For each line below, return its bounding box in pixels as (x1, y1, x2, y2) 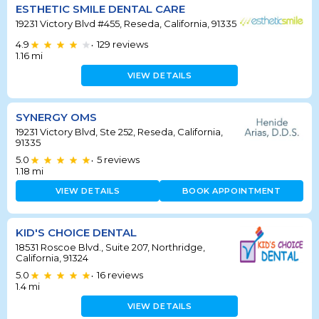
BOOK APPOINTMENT (182, 185, 281, 196)
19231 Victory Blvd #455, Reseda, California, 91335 (16, 18, 236, 29)
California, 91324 (16, 251, 88, 263)
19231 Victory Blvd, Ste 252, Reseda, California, (16, 125, 223, 137)
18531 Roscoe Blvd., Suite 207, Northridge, (16, 241, 205, 253)
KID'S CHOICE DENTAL (16, 225, 137, 239)
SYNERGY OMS (16, 110, 97, 124)
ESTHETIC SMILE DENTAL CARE (16, 2, 185, 16)
